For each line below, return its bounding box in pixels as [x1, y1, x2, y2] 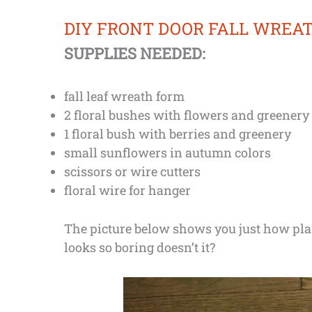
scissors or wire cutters [64, 162, 201, 180]
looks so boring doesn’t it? [64, 239, 215, 256]
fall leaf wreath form [64, 87, 185, 104]
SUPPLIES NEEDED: [64, 42, 205, 63]
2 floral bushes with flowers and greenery [64, 106, 309, 123]
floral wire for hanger [64, 181, 191, 198]
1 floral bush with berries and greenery [64, 125, 291, 142]
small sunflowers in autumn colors [64, 143, 271, 161]
